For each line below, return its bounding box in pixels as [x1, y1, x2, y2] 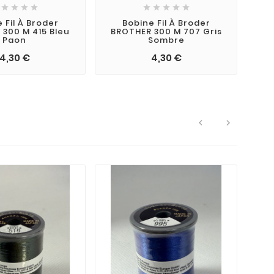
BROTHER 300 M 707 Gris [110, 25, 222, 37]
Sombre [147, 34, 185, 46]
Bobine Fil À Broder [122, 17, 210, 29]
